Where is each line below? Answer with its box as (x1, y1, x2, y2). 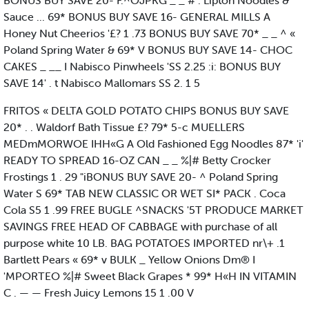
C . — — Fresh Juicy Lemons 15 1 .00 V (3, 286, 194, 300)
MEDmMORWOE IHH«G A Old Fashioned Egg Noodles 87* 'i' (3, 137, 303, 151)
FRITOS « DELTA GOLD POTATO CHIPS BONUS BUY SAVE (3, 103, 289, 118)
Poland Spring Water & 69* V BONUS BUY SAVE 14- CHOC (3, 43, 292, 57)
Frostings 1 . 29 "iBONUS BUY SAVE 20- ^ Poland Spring (3, 170, 278, 184)
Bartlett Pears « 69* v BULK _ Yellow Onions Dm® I (3, 252, 255, 267)
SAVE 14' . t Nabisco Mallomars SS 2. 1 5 (3, 76, 200, 90)
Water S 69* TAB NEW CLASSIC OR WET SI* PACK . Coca (3, 186, 286, 201)
